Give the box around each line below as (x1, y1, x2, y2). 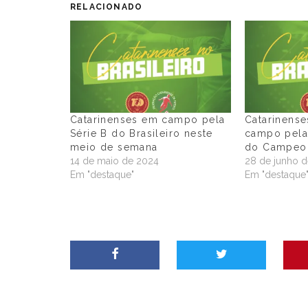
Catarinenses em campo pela (70, 113, 225, 125)
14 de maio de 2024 (70, 155, 159, 166)
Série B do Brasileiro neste (70, 127, 213, 139)
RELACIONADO (70, 1, 143, 12)
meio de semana (70, 141, 158, 153)
